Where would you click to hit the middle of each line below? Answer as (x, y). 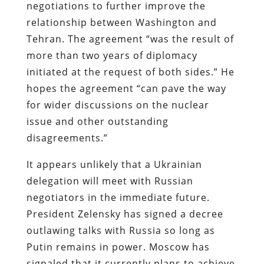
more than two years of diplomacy (112, 55)
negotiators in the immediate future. (118, 197)
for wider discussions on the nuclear (118, 105)
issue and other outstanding (97, 121)
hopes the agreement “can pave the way (126, 88)
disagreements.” (67, 138)
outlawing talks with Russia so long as (121, 230)
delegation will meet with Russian (110, 181)
